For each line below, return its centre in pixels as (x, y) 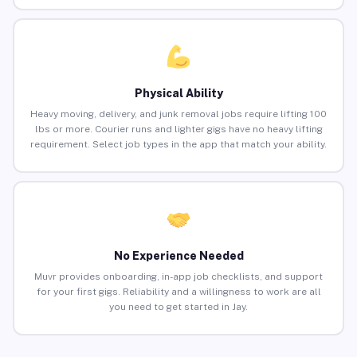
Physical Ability (178, 94)
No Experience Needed (178, 256)
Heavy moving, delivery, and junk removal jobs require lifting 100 (178, 114)
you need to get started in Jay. (178, 307)
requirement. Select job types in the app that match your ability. (178, 145)
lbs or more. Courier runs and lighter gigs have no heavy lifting (178, 129)
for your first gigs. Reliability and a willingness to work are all (178, 292)
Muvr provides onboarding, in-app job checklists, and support (178, 277)
